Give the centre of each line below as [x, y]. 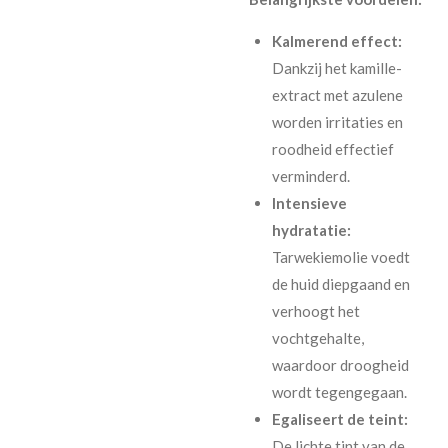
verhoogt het [315, 310]
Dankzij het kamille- [336, 67]
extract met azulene [337, 94]
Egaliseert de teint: [339, 418]
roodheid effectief [332, 148]
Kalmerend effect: [336, 40]
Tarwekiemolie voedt [340, 256]
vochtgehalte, [317, 337]
